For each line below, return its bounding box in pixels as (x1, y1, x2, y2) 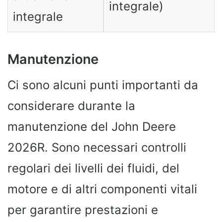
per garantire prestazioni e (7, 203, 158, 217)
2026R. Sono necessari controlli (7, 140, 186, 155)
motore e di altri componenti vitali (7, 182, 197, 196)
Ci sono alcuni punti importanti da (7, 78, 198, 92)
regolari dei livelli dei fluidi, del (7, 161, 179, 175)
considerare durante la (7, 99, 135, 113)
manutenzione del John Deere (7, 119, 176, 134)
